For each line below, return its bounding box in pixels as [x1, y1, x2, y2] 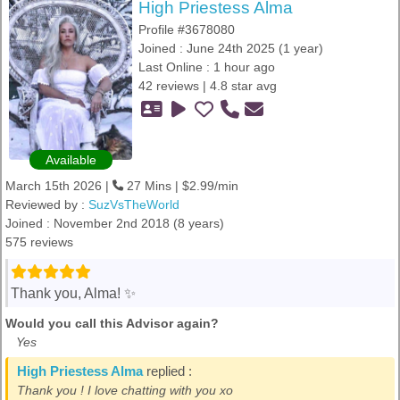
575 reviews [5, 235, 73, 249]
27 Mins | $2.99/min [123, 179, 238, 193]
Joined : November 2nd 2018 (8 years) [5, 216, 224, 230]
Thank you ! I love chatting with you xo [17, 383, 233, 397]
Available [45, 153, 96, 167]
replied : [143, 364, 192, 379]
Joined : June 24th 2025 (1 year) [138, 41, 323, 55]
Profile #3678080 [138, 22, 235, 37]
